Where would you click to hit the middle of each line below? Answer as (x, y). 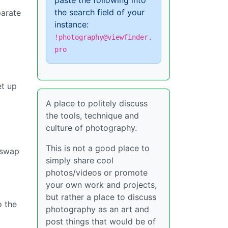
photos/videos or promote (97, 173)
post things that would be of (101, 221)
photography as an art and (97, 209)
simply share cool (80, 160)
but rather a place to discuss (101, 197)
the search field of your (99, 12)
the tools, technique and (92, 116)
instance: (72, 24)
